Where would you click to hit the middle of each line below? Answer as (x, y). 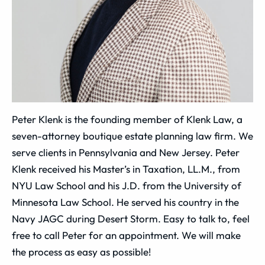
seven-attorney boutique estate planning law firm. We (132, 136)
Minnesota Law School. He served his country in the (125, 202)
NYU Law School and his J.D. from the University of (127, 185)
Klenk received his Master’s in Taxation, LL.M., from (126, 169)
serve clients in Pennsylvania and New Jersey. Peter (126, 152)
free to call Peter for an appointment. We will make (126, 235)
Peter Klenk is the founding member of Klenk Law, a (127, 119)
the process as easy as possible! (81, 252)
